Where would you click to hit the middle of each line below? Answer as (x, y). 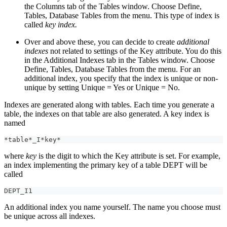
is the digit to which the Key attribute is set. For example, (128, 156)
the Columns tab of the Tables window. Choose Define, (113, 7)
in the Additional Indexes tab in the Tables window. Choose (120, 60)
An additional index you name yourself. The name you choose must (112, 207)
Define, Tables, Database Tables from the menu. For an (112, 69)
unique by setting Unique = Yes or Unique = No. (102, 88)
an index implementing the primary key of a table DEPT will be (106, 165)
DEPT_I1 (18, 191)
